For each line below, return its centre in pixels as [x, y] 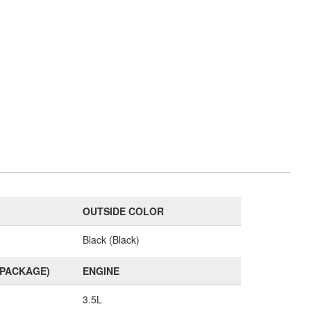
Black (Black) [111, 239]
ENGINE [101, 271]
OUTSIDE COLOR [123, 211]
